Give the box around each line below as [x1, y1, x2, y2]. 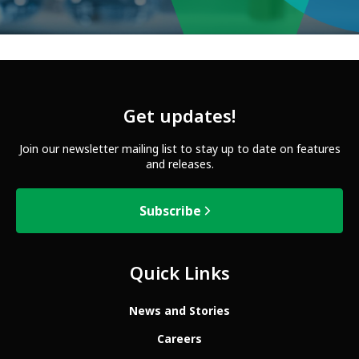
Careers [157, 330, 202, 347]
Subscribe [139, 201, 201, 220]
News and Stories [129, 302, 230, 319]
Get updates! [123, 104, 236, 130]
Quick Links [129, 261, 230, 287]
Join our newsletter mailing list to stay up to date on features [18, 141, 341, 157]
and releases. [145, 156, 214, 172]
